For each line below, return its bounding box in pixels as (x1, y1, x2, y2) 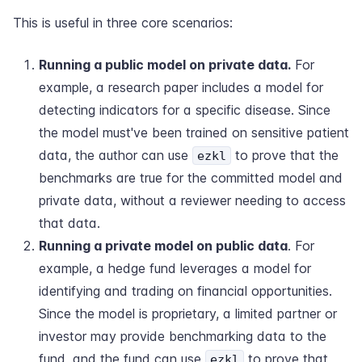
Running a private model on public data (39, 238, 288, 254)
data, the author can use (39, 147, 192, 163)
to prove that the (231, 147, 339, 163)
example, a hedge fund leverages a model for (39, 260, 311, 276)
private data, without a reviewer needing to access (39, 192, 346, 208)
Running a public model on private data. (39, 57, 291, 73)
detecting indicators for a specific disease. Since (39, 102, 330, 118)
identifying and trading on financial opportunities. (39, 283, 332, 299)
